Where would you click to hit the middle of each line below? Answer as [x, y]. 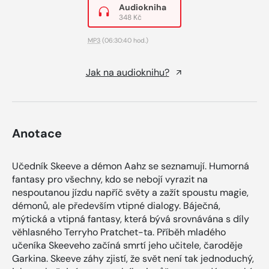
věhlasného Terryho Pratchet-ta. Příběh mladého [119, 232]
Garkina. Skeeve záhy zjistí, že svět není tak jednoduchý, [133, 258]
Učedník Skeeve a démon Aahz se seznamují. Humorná [131, 166]
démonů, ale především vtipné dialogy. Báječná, [116, 205]
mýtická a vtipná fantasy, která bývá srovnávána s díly [131, 219]
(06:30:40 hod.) [124, 40]
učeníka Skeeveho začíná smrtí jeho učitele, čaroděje [127, 245]
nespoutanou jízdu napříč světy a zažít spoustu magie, [130, 192]
